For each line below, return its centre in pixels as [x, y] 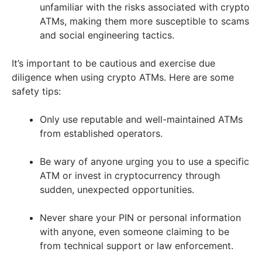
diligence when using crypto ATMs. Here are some [123, 77]
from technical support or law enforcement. [137, 245]
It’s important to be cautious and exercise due [113, 63]
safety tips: [36, 91]
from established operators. [101, 133]
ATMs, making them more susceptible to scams [144, 21]
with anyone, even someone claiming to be [135, 231]
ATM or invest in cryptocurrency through [130, 175]
